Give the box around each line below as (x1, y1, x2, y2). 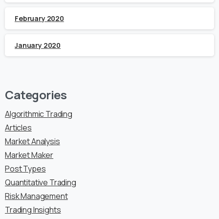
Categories (5, 87, 67, 103)
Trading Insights (5, 204, 61, 216)
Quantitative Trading (5, 177, 76, 188)
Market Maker (5, 150, 54, 161)
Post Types (5, 163, 46, 175)
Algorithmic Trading (5, 109, 72, 120)
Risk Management (5, 191, 68, 202)
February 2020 (15, 14, 64, 23)
